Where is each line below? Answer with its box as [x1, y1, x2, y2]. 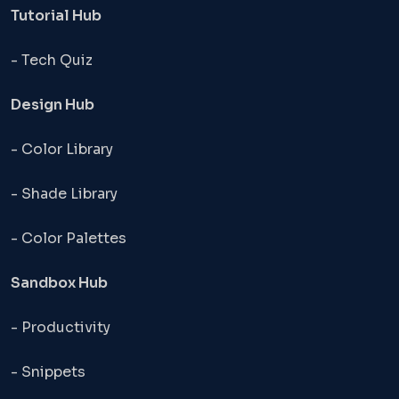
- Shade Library [11, 183, 118, 203]
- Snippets [11, 362, 85, 381]
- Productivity [11, 317, 110, 337]
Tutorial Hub [11, 5, 102, 25]
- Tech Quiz [11, 50, 93, 69]
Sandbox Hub [11, 273, 108, 292]
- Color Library [11, 139, 113, 159]
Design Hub [11, 94, 94, 114]
